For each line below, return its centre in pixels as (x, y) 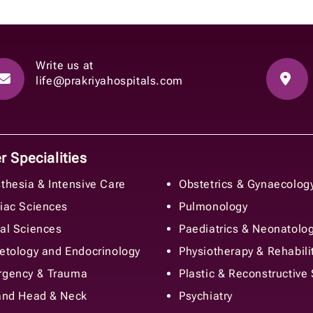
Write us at (65, 65)
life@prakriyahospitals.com (109, 80)
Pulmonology (213, 206)
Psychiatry (206, 296)
